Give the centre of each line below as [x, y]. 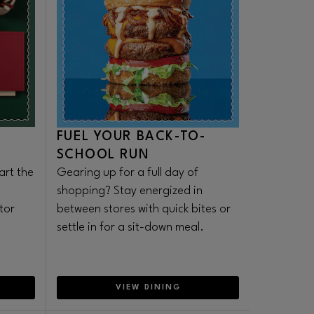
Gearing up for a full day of [128, 173]
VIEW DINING [148, 288]
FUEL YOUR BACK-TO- [131, 137]
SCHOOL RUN [103, 155]
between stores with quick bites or [144, 209]
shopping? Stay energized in [130, 191]
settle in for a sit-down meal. [130, 227]
